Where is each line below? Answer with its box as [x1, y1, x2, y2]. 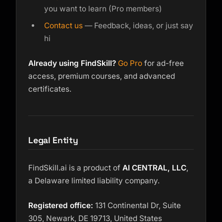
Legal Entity [28, 135, 78, 146]
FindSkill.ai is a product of [28, 163, 122, 172]
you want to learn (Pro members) [44, 4, 162, 13]
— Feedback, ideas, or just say [83, 21, 193, 30]
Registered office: [28, 201, 93, 210]
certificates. [28, 84, 71, 94]
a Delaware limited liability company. [28, 176, 160, 185]
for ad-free [142, 58, 184, 68]
